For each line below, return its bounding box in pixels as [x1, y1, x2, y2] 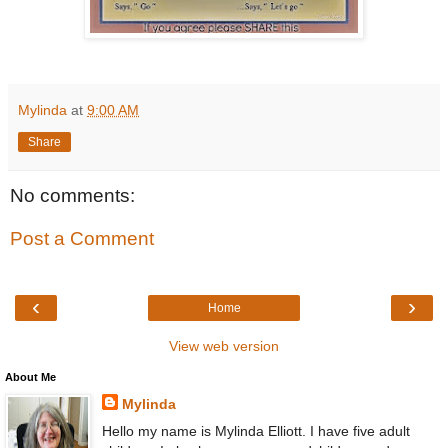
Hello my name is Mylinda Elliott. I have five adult [101, 422, 410, 439]
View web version [169, 337, 279, 354]
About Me [5, 370, 56, 383]
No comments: [10, 184, 135, 206]
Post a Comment [10, 228, 154, 250]
